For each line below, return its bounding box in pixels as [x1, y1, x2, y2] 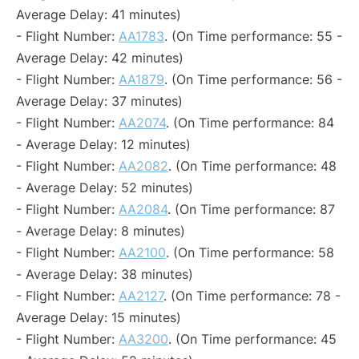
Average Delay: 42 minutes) [16, 50, 184, 66]
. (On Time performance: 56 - [164, 71, 342, 87]
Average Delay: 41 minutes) [16, 6, 181, 22]
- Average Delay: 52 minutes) [16, 179, 193, 196]
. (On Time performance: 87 [167, 201, 335, 217]
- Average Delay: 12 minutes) [16, 136, 191, 152]
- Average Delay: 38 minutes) [16, 266, 193, 282]
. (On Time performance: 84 [166, 115, 334, 131]
